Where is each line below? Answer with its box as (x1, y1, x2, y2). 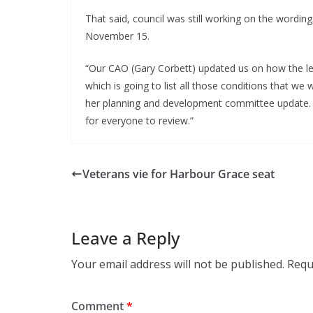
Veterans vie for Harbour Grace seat (82, 166, 275, 182)
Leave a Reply (71, 226, 180, 250)
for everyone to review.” (85, 114, 194, 128)
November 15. (85, 29, 150, 43)
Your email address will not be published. (71, 256, 284, 272)
